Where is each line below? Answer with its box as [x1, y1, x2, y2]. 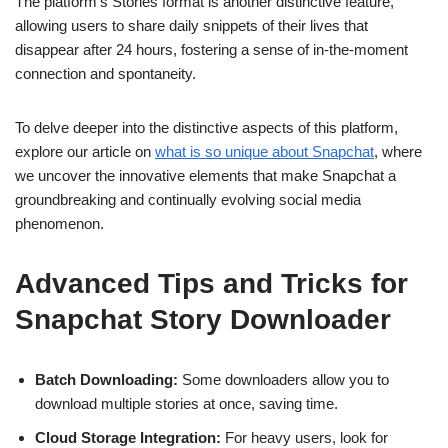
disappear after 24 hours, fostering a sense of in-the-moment [15, 41, 408, 58]
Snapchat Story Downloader [15, 304, 391, 335]
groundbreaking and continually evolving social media [15, 191, 361, 208]
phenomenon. [15, 215, 104, 232]
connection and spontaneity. [15, 65, 196, 82]
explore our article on [15, 143, 155, 160]
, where [374, 143, 422, 160]
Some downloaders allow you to [178, 371, 389, 388]
